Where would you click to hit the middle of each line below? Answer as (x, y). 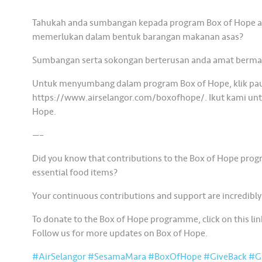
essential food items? (75, 173)
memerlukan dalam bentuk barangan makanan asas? (138, 37)
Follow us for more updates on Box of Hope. (120, 233)
